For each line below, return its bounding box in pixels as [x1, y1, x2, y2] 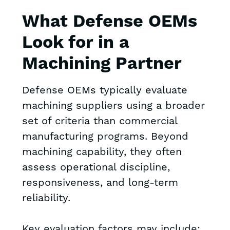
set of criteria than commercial [22, 114, 177, 128]
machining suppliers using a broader [22, 99, 205, 113]
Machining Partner [22, 53, 182, 75]
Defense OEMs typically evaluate [22, 84, 187, 98]
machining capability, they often [22, 145, 182, 159]
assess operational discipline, [22, 161, 170, 175]
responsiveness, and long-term [22, 176, 178, 190]
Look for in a [22, 32, 129, 54]
